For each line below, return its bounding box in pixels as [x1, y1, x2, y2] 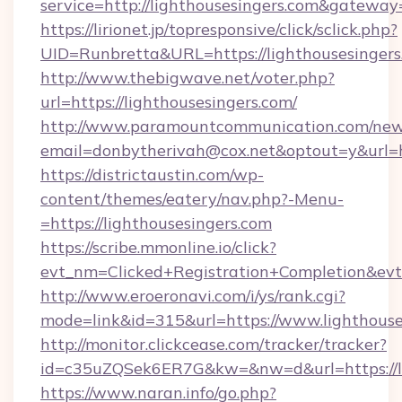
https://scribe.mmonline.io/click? [40, 237, 276, 258]
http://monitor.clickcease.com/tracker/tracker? [40, 334, 387, 354]
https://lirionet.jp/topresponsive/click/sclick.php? [40, 19, 398, 39]
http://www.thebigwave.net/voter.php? [40, 67, 335, 88]
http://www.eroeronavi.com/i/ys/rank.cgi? [40, 285, 345, 306]
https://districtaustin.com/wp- [40, 164, 264, 185]
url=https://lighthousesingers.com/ [40, 92, 297, 112]
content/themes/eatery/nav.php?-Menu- [40, 188, 344, 209]
